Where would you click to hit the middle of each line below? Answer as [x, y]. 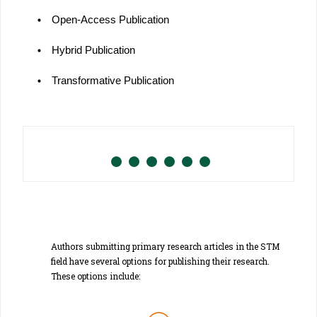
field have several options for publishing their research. [160, 261]
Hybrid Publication [93, 50]
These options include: [96, 276]
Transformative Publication [113, 81]
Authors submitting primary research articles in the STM [165, 246]
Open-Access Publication [110, 20]
